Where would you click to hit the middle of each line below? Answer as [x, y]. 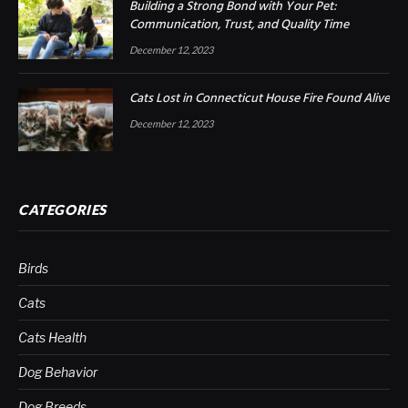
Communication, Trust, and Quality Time [239, 25]
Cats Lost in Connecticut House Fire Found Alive [260, 99]
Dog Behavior [58, 372]
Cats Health [52, 338]
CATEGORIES [62, 210]
